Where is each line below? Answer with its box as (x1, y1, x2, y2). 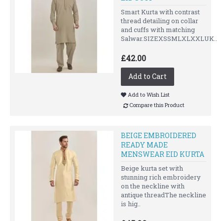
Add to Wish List (128, 90, 170, 98)
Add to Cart (128, 71, 167, 81)
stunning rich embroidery (121, 172, 201, 182)
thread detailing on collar (121, 16, 198, 25)
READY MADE (121, 140, 168, 149)
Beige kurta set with (121, 163, 183, 173)
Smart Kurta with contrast (121, 7, 200, 16)
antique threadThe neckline (121, 190, 206, 199)
